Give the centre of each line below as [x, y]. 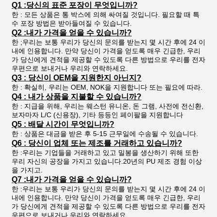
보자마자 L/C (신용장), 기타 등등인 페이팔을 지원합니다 [97, 115]
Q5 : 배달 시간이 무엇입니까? [63, 124]
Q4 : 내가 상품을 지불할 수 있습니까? [77, 97]
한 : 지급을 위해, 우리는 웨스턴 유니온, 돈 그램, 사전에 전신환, [108, 106]
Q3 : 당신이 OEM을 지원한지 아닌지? [77, 78]
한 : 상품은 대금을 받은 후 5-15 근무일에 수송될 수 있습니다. [105, 134]
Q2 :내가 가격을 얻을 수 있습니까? [72, 33]
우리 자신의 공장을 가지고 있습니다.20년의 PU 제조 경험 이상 [107, 162]
